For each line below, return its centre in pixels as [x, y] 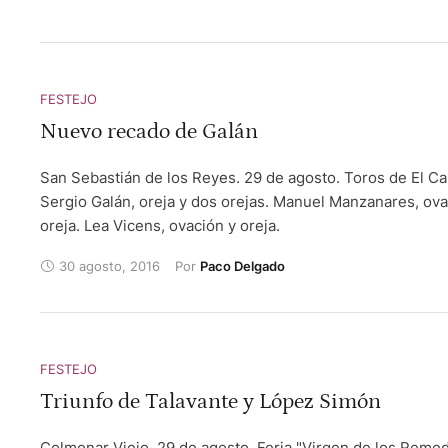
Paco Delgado [242, 266]
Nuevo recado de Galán [149, 131]
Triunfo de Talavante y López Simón [210, 401]
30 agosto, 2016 [109, 265]
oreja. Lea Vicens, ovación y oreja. [160, 225]
